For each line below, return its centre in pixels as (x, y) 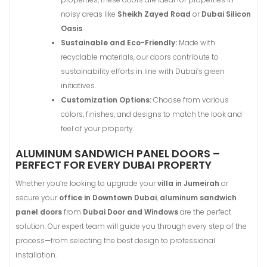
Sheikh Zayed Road (154, 14)
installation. (36, 255)
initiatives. (78, 86)
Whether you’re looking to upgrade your (86, 183)
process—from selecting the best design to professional (115, 240)
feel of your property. (97, 128)
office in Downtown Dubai (108, 198)
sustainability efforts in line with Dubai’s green (143, 71)
